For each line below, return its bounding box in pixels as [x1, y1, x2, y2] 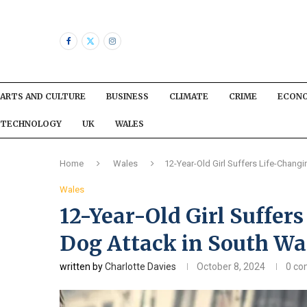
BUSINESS [106, 90, 149, 101]
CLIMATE [169, 90, 208, 101]
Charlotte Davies [105, 260, 176, 272]
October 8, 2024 [197, 260, 265, 272]
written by [60, 260, 105, 272]
